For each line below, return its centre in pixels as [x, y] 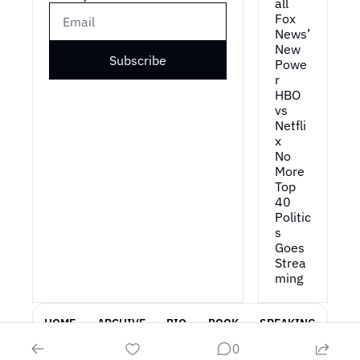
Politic [292, 217]
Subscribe [137, 60]
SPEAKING [288, 323]
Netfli [290, 125]
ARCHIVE [121, 323]
